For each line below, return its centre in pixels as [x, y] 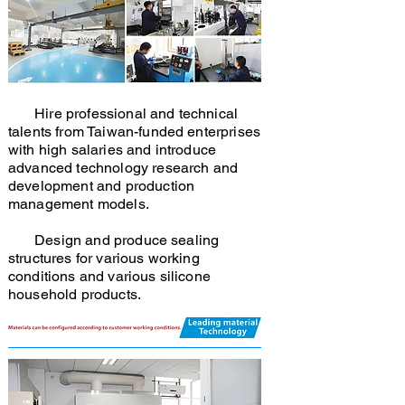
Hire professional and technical [123, 113]
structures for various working [104, 258]
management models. [79, 204]
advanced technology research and [123, 168]
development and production [102, 186]
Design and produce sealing [114, 240]
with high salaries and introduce [113, 150]
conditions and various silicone [109, 276]
